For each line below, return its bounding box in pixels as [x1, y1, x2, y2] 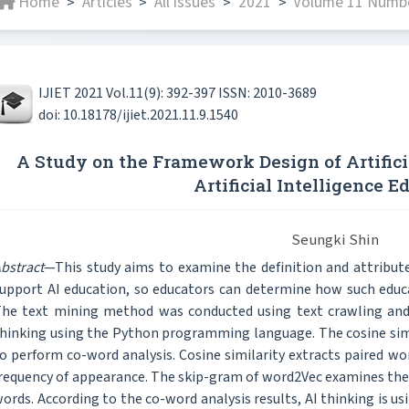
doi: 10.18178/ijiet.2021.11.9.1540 [38, 105, 238, 125]
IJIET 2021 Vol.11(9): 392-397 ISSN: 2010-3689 [38, 83, 317, 103]
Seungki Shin [290, 228, 379, 251]
